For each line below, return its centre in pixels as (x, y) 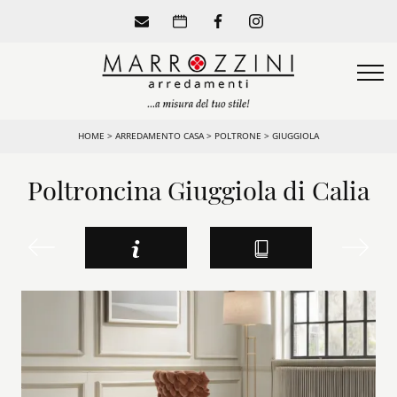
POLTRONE (238, 136)
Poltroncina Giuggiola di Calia (198, 190)
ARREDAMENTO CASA (160, 136)
